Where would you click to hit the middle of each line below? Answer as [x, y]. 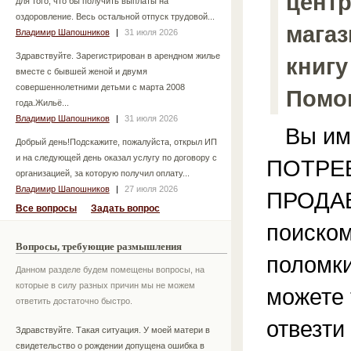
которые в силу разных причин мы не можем [105, 285]
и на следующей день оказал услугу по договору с [116, 157]
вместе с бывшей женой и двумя [81, 71]
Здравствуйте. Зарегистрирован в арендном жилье [118, 55]
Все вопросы [46, 208]
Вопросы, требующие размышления [99, 246]
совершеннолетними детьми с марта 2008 [100, 87]
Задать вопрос [125, 208]
